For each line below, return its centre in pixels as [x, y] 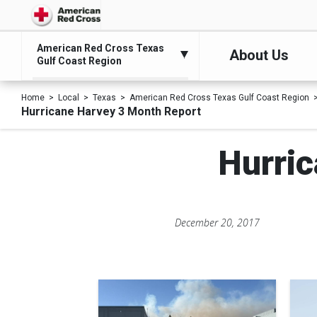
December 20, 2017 [218, 223]
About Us [259, 55]
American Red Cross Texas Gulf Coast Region [219, 98]
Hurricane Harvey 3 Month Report [111, 111]
